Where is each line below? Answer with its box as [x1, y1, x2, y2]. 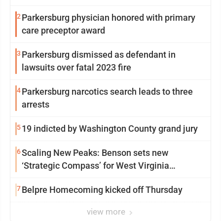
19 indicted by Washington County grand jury [22, 123, 198, 134]
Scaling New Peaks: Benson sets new [22, 147, 168, 158]
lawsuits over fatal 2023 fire [22, 62, 131, 73]
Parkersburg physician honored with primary [22, 12, 195, 23]
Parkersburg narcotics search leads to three [22, 86, 193, 97]
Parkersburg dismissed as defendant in [22, 49, 176, 60]
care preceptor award [22, 25, 105, 36]
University [22, 173, 62, 184]
